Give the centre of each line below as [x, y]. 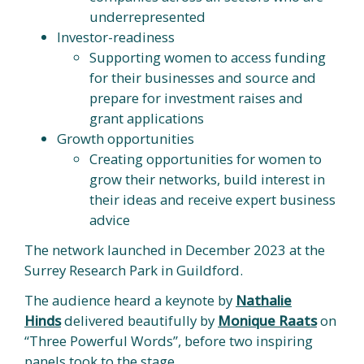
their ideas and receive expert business [212, 200]
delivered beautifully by [139, 321]
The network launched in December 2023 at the [175, 250]
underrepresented [147, 17]
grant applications [147, 119]
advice [110, 220]
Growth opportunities [126, 139]
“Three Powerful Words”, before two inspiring [169, 341]
